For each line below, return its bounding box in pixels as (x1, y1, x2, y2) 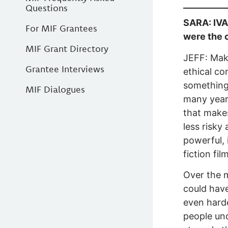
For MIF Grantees (25, 22, 97, 34)
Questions (25, 2, 68, 14)
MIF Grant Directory (25, 43, 108, 54)
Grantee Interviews (25, 63, 104, 75)
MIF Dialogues (25, 83, 85, 95)
